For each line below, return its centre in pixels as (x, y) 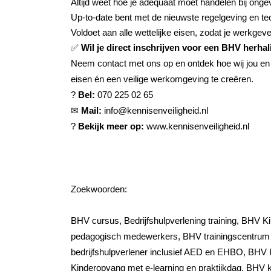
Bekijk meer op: (111, 126)
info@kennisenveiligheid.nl (155, 110)
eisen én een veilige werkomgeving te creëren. (162, 79)
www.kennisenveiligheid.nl (198, 126)
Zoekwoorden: (99, 189)
